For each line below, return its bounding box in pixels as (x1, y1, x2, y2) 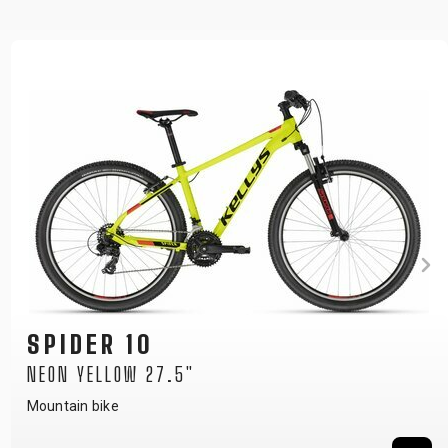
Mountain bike (26, 404, 119, 420)
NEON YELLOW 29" (26, 369, 175, 392)
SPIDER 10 (26, 336, 154, 365)
